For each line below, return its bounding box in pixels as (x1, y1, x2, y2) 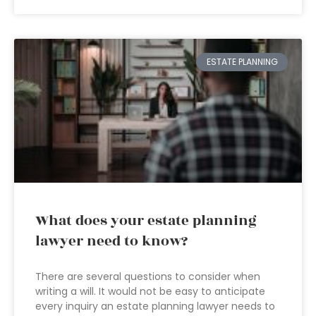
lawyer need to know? (35, 231, 188, 252)
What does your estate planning (35, 210, 257, 231)
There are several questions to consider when (35, 269, 260, 284)
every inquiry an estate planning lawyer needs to (35, 299, 275, 313)
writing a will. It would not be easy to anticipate (35, 284, 265, 298)
